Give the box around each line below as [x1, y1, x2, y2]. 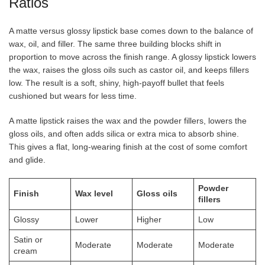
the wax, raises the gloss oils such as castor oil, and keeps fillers [9, 64, 249, 75]
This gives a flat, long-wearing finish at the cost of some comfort [9, 141, 247, 151]
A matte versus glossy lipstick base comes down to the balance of [9, 25, 253, 35]
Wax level [75, 188, 113, 198]
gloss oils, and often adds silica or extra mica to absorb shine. [9, 128, 239, 138]
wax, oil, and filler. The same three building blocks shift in [9, 38, 221, 49]
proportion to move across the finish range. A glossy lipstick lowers [9, 51, 256, 62]
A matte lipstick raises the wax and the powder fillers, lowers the [9, 115, 247, 125]
